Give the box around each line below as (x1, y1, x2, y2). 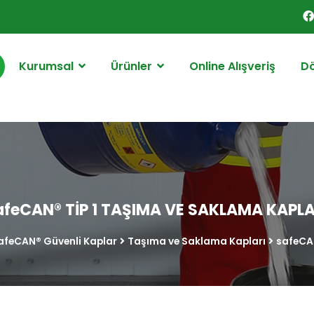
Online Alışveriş (189, 57, 276, 74)
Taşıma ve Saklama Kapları (128, 234, 266, 248)
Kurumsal (19, 57, 77, 74)
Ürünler (111, 57, 156, 74)
